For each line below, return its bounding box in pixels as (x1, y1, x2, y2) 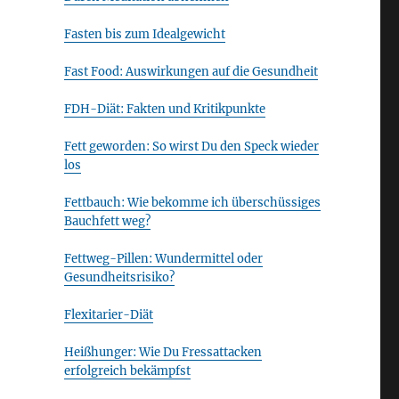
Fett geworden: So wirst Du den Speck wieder (63, 139, 319, 154)
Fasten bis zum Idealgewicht (63, 27, 225, 42)
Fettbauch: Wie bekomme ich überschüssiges (63, 195, 321, 210)
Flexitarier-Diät (63, 307, 153, 322)
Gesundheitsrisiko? (63, 270, 175, 285)
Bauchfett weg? (63, 214, 151, 229)
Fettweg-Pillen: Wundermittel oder (63, 251, 263, 266)
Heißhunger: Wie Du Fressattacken (63, 345, 262, 360)
